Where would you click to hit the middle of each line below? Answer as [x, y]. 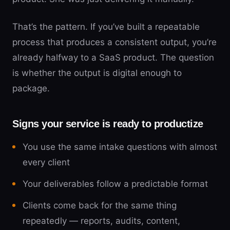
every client [46, 162]
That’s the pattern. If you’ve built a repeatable [106, 27]
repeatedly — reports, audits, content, [101, 221]
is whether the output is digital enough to [97, 73]
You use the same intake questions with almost [120, 147]
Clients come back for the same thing [100, 205]
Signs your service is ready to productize [108, 124]
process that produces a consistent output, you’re [114, 42]
